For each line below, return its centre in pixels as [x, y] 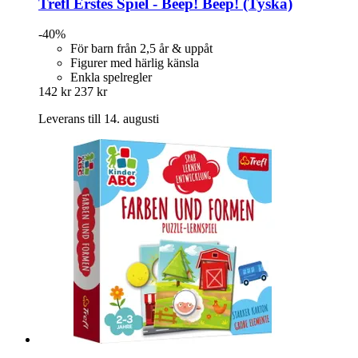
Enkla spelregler [111, 78]
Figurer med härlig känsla [135, 63]
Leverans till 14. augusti [99, 119]
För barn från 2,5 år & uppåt [141, 49]
